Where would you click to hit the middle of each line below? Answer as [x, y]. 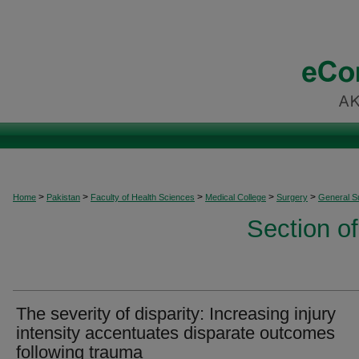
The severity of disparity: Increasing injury [176, 314]
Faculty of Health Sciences [143, 197]
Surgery [292, 197]
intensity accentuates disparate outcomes [175, 333]
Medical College [236, 197]
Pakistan [63, 197]
